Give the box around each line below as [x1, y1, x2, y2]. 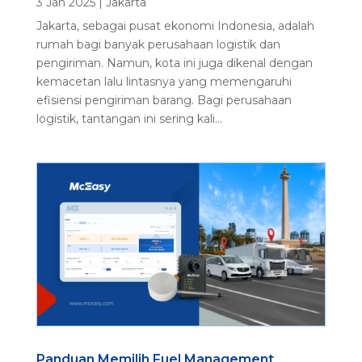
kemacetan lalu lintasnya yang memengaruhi [36, 74, 292, 90]
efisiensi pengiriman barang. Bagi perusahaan [36, 93, 292, 108]
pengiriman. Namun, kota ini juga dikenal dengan [36, 56, 313, 71]
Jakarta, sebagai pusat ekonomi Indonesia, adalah [36, 19, 314, 34]
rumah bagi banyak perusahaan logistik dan [36, 37, 280, 53]
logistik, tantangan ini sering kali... [36, 112, 222, 127]
